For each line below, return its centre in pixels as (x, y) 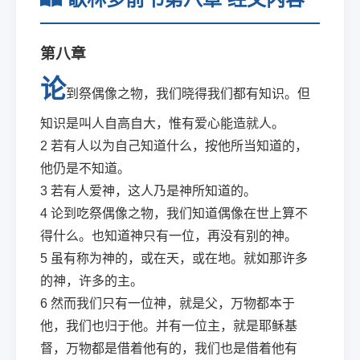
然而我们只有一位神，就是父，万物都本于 (173, 303)
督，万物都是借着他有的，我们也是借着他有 (169, 348)
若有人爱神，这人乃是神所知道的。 (153, 191)
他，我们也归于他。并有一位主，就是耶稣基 (169, 326)
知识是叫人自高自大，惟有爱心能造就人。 (162, 123)
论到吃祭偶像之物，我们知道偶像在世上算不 (179, 213)
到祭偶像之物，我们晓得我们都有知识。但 (188, 94)
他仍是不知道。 (85, 168)
